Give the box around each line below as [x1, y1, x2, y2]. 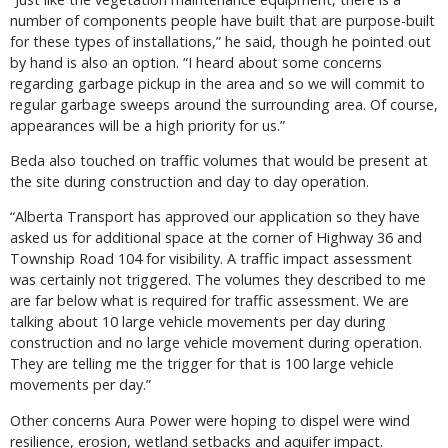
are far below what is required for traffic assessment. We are [10, 291, 409, 311]
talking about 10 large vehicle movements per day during [10, 312, 386, 332]
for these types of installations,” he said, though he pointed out [10, 31, 431, 51]
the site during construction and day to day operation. [10, 171, 369, 191]
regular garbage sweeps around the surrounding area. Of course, [10, 94, 438, 114]
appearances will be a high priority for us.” [10, 115, 285, 135]
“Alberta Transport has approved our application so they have [10, 207, 420, 227]
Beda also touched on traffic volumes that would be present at [10, 150, 428, 170]
